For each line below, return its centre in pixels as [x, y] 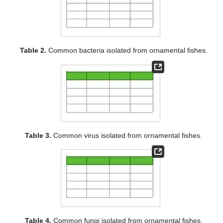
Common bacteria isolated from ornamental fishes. [127, 51]
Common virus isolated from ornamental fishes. [127, 136]
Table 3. [38, 136]
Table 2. [33, 51]
